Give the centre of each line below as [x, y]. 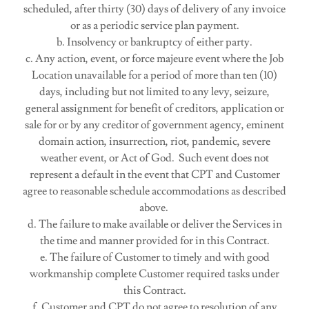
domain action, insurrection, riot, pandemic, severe [154, 141]
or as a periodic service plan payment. [154, 26]
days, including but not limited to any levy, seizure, [154, 92]
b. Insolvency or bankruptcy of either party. [154, 42]
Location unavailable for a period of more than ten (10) [154, 75]
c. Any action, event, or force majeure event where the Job [154, 59]
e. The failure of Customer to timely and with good [154, 257]
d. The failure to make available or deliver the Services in [154, 224]
